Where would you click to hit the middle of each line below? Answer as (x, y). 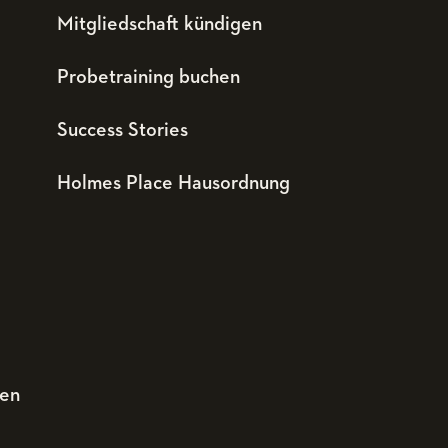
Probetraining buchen (148, 77)
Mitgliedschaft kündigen (159, 24)
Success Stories (122, 130)
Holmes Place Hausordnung (173, 183)
